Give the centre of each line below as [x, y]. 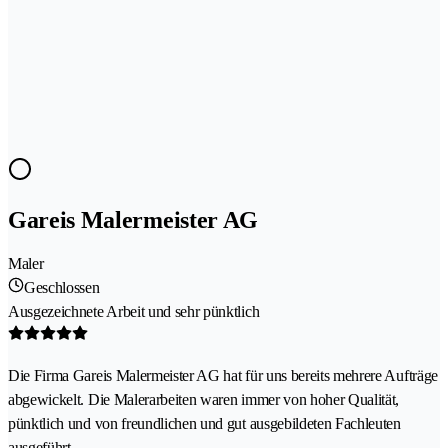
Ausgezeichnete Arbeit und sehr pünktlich [134, 311]
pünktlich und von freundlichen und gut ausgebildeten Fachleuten [204, 423]
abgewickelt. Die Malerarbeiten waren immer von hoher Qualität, [204, 399]
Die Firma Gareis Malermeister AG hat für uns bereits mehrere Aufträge [223, 375]
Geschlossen [62, 287]
